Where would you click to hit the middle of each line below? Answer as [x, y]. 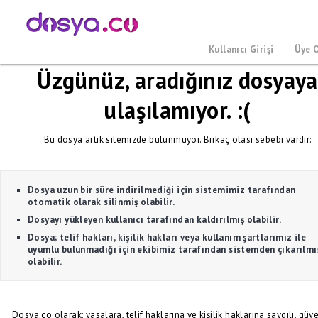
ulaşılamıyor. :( [177, 110]
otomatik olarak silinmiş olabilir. [102, 202]
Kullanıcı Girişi [241, 49]
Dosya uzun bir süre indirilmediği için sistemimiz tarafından [162, 190]
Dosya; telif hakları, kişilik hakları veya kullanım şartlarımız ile [167, 237]
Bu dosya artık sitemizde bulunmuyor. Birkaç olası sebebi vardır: [177, 139]
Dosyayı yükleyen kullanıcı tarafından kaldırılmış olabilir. [155, 220]
